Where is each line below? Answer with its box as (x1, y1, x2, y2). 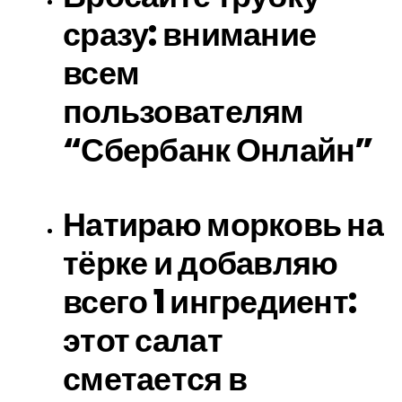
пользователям (63, 89, 304, 135)
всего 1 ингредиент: (63, 279, 357, 325)
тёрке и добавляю (63, 240, 338, 286)
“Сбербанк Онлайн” (63, 127, 373, 173)
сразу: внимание (63, 12, 317, 57)
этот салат (63, 318, 223, 363)
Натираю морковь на (63, 202, 384, 248)
